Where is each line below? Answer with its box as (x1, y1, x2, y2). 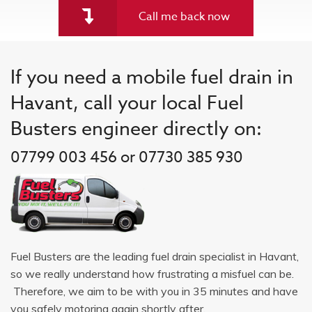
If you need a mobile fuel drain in (10, 63, 293, 89)
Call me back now (139, 8, 230, 25)
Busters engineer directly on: (10, 115, 262, 141)
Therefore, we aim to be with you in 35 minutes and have (10, 283, 298, 298)
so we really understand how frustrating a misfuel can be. (10, 266, 294, 281)
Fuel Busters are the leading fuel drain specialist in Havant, (10, 249, 299, 263)
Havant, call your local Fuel (10, 89, 244, 115)
